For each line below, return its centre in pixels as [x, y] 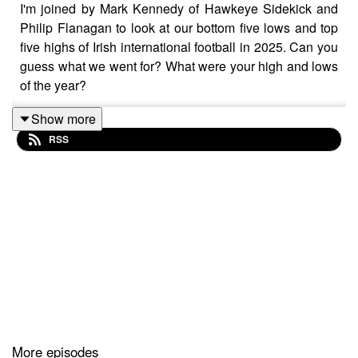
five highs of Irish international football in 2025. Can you [179, 46]
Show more [64, 118]
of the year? [53, 85]
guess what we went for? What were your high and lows [179, 66]
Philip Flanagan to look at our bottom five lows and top [179, 27]
